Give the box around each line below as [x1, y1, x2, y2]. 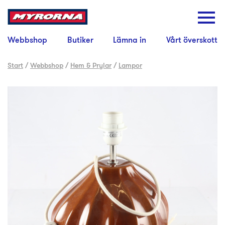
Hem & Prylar [70, 60, 111, 70]
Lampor [119, 60, 142, 70]
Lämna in [113, 35, 147, 46]
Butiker [67, 35, 93, 46]
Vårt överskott [166, 35, 217, 46]
